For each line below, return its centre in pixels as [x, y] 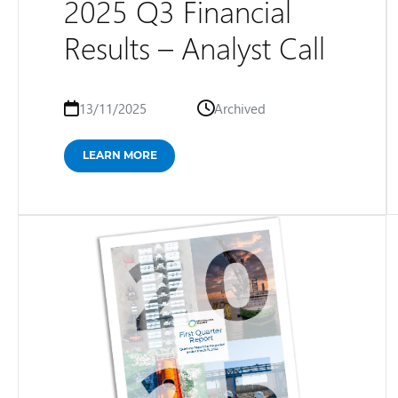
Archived [239, 108]
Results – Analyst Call [195, 47]
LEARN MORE [120, 155]
